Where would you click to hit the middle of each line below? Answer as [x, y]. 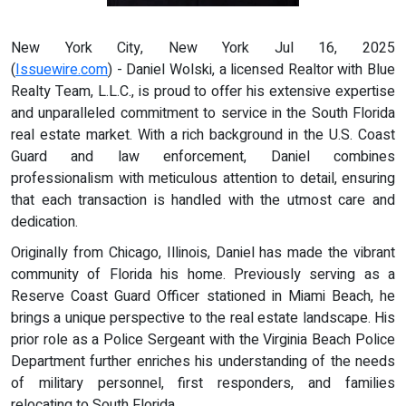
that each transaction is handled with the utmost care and [203, 201]
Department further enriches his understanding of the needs [203, 362]
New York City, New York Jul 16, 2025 [203, 48]
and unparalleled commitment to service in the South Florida [203, 114]
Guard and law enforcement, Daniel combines [203, 157]
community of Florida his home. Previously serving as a [203, 275]
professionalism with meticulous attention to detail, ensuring [203, 179]
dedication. [44, 222]
